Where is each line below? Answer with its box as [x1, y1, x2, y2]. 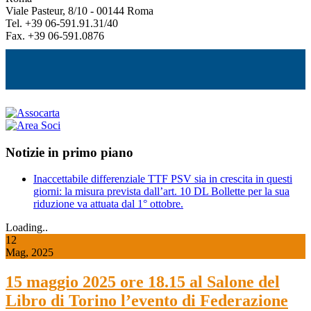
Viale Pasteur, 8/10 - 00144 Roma [6, 4, 153, 17]
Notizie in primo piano [6, 144, 133, 160]
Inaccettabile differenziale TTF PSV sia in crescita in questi [33, 173, 292, 185]
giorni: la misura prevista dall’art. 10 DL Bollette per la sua [33, 185, 289, 198]
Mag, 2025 [6, 246, 53, 259]
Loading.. [6, 221, 48, 234]
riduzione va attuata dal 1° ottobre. [33, 198, 183, 210]
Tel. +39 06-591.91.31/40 [6, 17, 118, 29]
